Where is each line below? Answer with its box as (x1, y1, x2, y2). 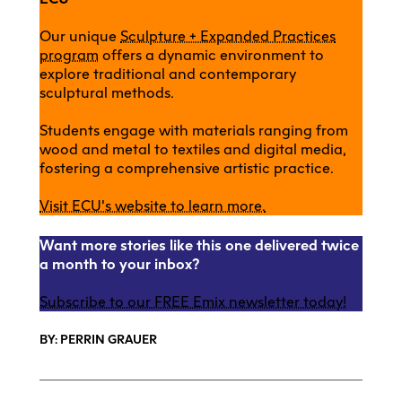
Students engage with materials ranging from (39, 122, 348, 140)
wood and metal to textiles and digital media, (39, 141, 346, 159)
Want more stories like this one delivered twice (39, 236, 359, 254)
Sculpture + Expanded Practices (120, 28, 336, 46)
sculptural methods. (39, 84, 174, 102)
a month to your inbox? (39, 255, 200, 273)
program (39, 47, 99, 65)
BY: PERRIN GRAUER (39, 332, 157, 347)
